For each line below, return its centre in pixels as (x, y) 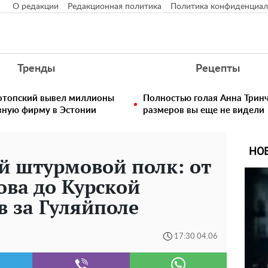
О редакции (36, 7)
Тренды (36, 69)
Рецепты (218, 69)
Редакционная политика (115, 7)
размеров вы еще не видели (204, 110)
